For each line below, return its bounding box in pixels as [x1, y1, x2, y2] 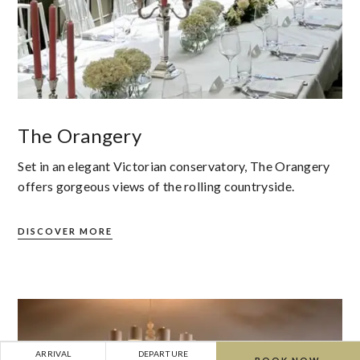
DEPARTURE [137, 349, 189, 358]
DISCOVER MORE [18, 226, 113, 237]
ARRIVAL [35, 349, 72, 358]
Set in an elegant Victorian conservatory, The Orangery [18, 158, 330, 174]
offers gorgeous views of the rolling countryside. [18, 178, 295, 194]
